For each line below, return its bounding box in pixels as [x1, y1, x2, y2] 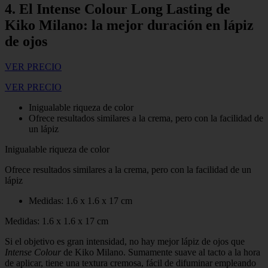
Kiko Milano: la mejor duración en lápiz [5, 17, 254, 33]
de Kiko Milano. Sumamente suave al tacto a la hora [63, 247, 260, 258]
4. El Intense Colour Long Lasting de [5, 1, 230, 17]
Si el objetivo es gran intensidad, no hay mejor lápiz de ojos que [5, 236, 245, 247]
